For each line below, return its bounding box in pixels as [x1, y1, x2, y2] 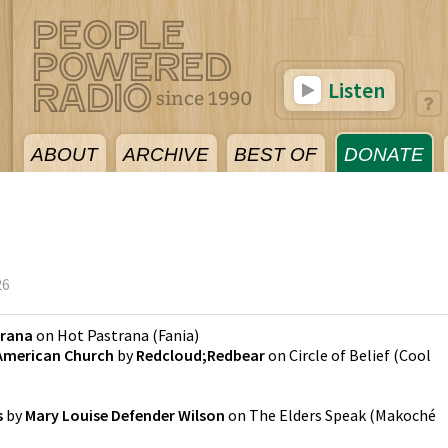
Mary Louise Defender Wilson [25, 405, 225, 425]
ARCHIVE [123, 144, 209, 165]
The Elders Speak [249, 405, 366, 425]
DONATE [344, 144, 424, 165]
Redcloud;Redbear [136, 345, 265, 365]
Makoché [375, 405, 436, 425]
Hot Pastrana [57, 325, 149, 345]
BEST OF [234, 144, 317, 165]
